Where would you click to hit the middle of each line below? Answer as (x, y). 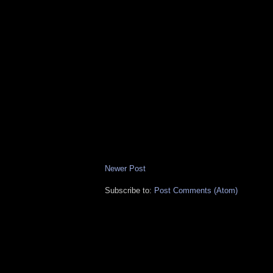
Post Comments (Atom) (196, 191)
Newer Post (125, 169)
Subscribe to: (129, 191)
